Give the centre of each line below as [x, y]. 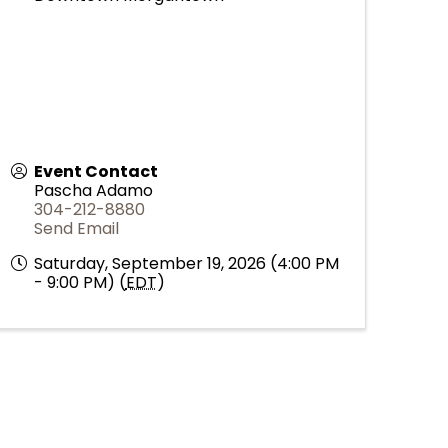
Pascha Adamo [93, 190]
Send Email [76, 228]
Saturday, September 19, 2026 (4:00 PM [186, 263]
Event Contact [95, 171]
